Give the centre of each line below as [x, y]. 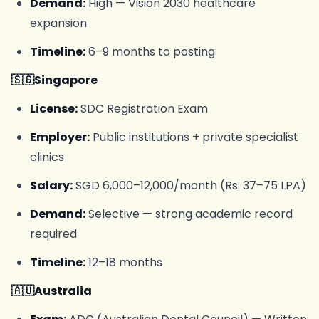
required [53, 234]
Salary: [51, 185]
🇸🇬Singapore [54, 80]
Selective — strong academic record [189, 214]
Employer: [59, 137]
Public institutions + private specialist [194, 137]
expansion [58, 23]
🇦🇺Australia [52, 291]
